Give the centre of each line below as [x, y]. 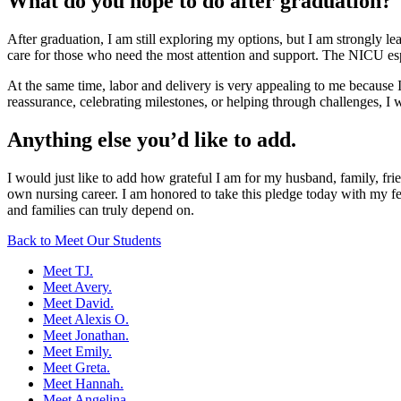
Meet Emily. [77, 351]
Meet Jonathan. [86, 335]
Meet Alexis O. [86, 319]
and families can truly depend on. [101, 209]
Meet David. [78, 303]
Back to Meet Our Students [84, 240]
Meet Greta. [77, 367]
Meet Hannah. [83, 383]
